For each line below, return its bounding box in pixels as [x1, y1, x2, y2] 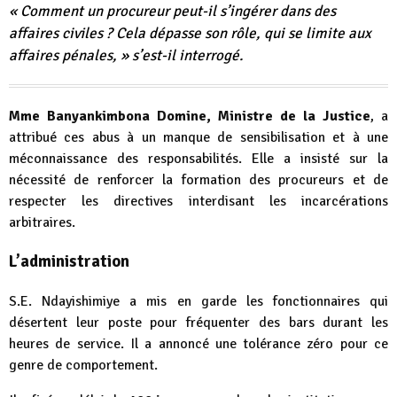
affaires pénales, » [9, 45, 128, 65]
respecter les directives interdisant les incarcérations [9, 191, 388, 210]
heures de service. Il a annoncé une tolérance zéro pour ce [9, 335, 388, 353]
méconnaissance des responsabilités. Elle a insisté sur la [9, 149, 388, 167]
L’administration [9, 251, 129, 272]
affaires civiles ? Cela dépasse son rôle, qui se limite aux [9, 23, 371, 43]
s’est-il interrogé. [128, 45, 243, 65]
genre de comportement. [9, 356, 158, 374]
